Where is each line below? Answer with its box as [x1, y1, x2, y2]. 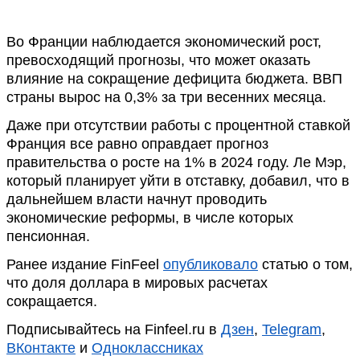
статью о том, [258, 256, 353, 272]
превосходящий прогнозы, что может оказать [6, 52, 310, 68]
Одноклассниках [92, 340, 203, 356]
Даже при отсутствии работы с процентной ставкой [6, 117, 350, 133]
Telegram [262, 321, 321, 337]
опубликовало [163, 256, 258, 272]
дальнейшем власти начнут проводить [6, 191, 267, 207]
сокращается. [6, 293, 97, 309]
